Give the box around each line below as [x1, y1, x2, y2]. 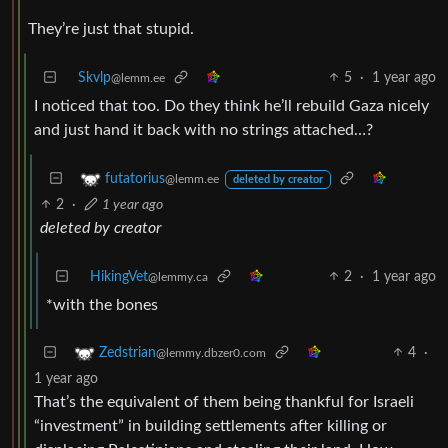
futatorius [105, 171, 165, 186]
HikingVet [90, 269, 148, 284]
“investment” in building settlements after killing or [34, 417, 387, 434]
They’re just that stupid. [28, 20, 194, 37]
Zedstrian [99, 345, 156, 360]
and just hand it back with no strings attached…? [34, 121, 373, 138]
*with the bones [46, 296, 158, 313]
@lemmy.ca [148, 270, 208, 283]
